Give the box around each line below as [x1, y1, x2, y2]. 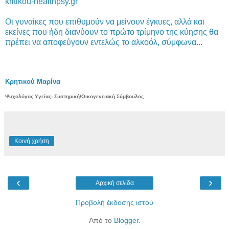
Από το [88, 216, 114, 224]
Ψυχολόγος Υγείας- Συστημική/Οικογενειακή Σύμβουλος [5, 93, 144, 99]
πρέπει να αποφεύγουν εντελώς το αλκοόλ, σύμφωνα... [5, 37, 202, 47]
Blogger [113, 216, 139, 224]
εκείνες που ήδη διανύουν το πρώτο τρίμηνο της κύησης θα [5, 27, 218, 36]
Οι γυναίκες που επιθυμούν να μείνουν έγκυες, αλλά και [5, 17, 204, 26]
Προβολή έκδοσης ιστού [76, 198, 153, 207]
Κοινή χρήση [14, 137, 49, 145]
